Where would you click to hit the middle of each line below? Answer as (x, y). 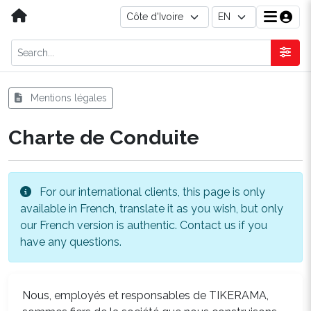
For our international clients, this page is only (151, 192)
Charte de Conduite (104, 137)
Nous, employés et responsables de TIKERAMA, (145, 295)
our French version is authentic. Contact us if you (144, 225)
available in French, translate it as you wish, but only (152, 209)
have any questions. (71, 242)
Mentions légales (67, 98)
